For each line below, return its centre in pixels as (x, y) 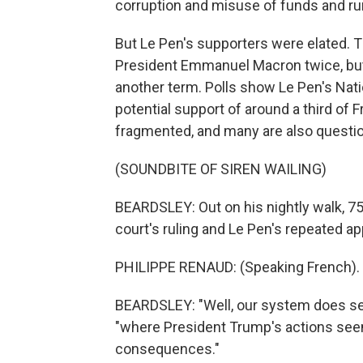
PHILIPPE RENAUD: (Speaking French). (237, 267)
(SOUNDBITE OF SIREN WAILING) (221, 169)
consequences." (167, 349)
